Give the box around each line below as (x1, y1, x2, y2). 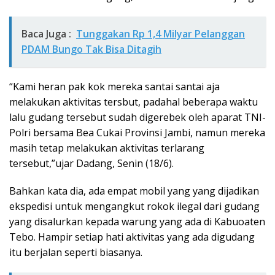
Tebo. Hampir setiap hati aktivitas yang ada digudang (9, 230, 255, 244)
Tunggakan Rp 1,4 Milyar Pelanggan (76, 26, 245, 41)
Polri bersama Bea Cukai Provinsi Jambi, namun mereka (9, 125, 265, 139)
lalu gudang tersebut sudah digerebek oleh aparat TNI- (9, 110, 266, 124)
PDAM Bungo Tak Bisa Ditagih (21, 42, 161, 56)
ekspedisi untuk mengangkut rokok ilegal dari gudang (9, 199, 260, 213)
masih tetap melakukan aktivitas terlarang (9, 141, 204, 155)
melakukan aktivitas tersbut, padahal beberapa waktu (9, 95, 258, 109)
